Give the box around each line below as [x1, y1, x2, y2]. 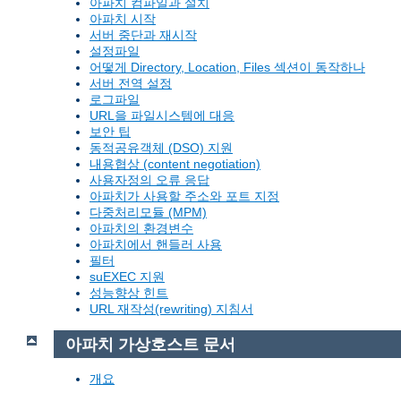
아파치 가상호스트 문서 [64, 335, 235, 354]
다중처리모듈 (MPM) [90, 205, 207, 220]
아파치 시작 [90, 12, 156, 27]
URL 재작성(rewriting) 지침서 [90, 302, 253, 317]
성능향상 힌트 [90, 286, 168, 301]
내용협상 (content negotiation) [90, 157, 260, 172]
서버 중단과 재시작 [90, 28, 197, 43]
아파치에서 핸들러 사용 [90, 237, 222, 252]
